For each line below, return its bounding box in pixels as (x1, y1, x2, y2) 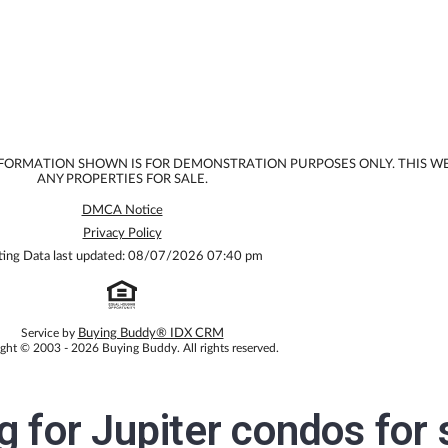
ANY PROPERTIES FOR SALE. (36, 172, 208, 186)
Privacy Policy (82, 226, 162, 240)
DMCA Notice (81, 203, 163, 217)
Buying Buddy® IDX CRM (77, 326, 224, 340)
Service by (20, 326, 78, 339)
